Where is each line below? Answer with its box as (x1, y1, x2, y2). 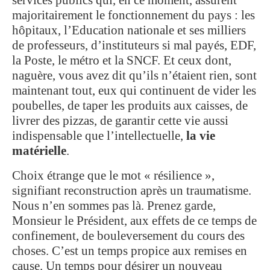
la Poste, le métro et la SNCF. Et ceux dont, (12, 52, 231, 67)
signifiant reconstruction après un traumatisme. (12, 183, 251, 198)
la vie (186, 128, 215, 143)
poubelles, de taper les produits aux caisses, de (12, 98, 248, 113)
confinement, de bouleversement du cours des (12, 228, 245, 243)
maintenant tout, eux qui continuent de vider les (12, 83, 256, 98)
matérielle (12, 143, 66, 158)
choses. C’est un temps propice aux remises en (12, 243, 247, 258)
